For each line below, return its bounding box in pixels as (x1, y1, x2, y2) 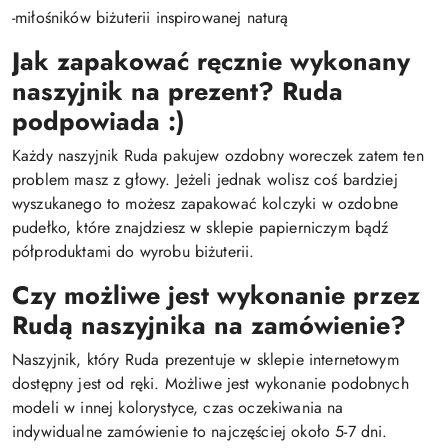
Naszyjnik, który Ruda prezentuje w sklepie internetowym (12, 347, 399, 371)
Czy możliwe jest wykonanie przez (12, 276, 420, 313)
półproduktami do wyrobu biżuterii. (12, 239, 255, 263)
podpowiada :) (12, 102, 185, 139)
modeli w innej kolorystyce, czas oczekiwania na (12, 395, 344, 419)
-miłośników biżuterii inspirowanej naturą (12, 5, 289, 29)
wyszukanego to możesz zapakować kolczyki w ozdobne (12, 191, 399, 215)
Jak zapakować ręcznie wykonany (12, 42, 410, 79)
